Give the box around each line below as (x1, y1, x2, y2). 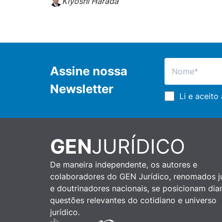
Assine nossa (50, 63, 127, 78)
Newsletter (50, 81, 113, 96)
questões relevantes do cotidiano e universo (50, 195, 217, 206)
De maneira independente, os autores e (50, 160, 197, 170)
